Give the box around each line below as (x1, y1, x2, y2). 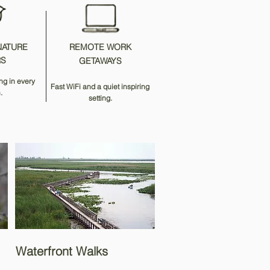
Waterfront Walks (16, 243, 108, 259)
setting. (88, 93, 112, 102)
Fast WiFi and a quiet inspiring (51, 82, 149, 91)
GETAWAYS (78, 55, 122, 66)
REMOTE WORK (69, 42, 131, 52)
